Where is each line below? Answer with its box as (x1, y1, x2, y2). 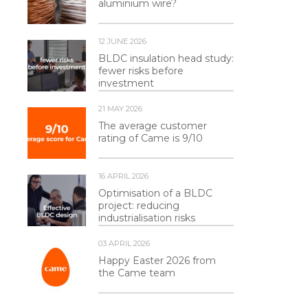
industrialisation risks (98, 212, 195, 225)
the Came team (98, 267, 175, 280)
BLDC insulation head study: (98, 52, 234, 65)
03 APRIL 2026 (98, 239, 150, 249)
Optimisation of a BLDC (98, 187, 212, 200)
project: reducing (98, 199, 179, 212)
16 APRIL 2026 (98, 171, 148, 181)
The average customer (98, 120, 207, 133)
